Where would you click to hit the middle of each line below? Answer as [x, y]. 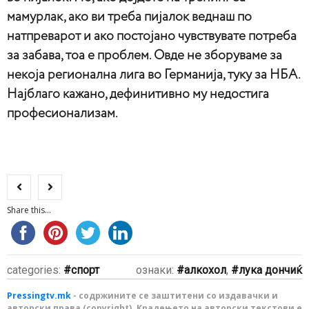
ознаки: [156, 270]
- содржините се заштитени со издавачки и [175, 296]
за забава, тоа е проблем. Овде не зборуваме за [144, 56]
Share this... [29, 210]
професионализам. [62, 114]
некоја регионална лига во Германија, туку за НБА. [153, 75]
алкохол [205, 270]
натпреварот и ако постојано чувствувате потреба [152, 37]
